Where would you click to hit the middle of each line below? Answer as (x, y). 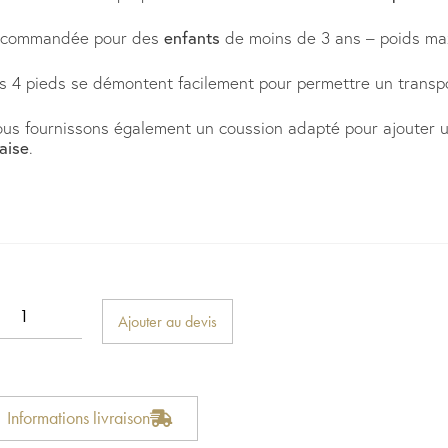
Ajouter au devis (167, 321)
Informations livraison (78, 417)
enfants (191, 37)
